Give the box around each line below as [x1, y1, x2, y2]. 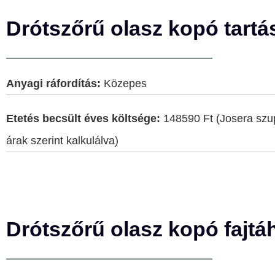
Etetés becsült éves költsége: [6, 112, 160, 125]
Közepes [101, 77, 147, 90]
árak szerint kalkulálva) [6, 134, 118, 147]
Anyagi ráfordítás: [6, 77, 101, 90]
